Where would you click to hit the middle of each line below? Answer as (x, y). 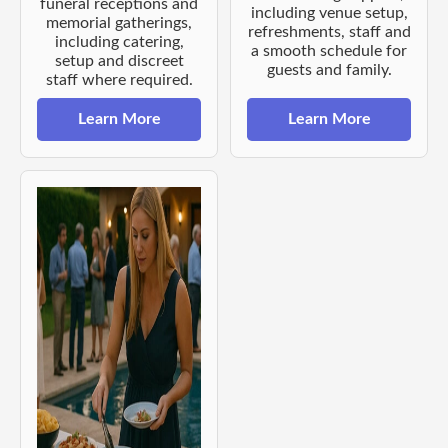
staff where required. (119, 80)
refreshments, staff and (329, 32)
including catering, (119, 42)
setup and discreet (119, 61)
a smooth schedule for (329, 51)
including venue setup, (329, 13)
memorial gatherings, (119, 23)
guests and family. (329, 70)
